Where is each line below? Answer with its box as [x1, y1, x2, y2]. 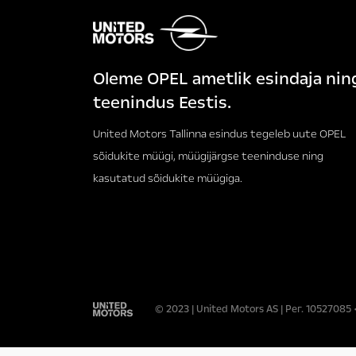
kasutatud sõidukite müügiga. [93, 171, 242, 187]
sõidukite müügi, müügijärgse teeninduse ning [93, 149, 323, 164]
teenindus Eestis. [93, 91, 231, 115]
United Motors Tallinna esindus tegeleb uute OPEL [93, 126, 346, 142]
